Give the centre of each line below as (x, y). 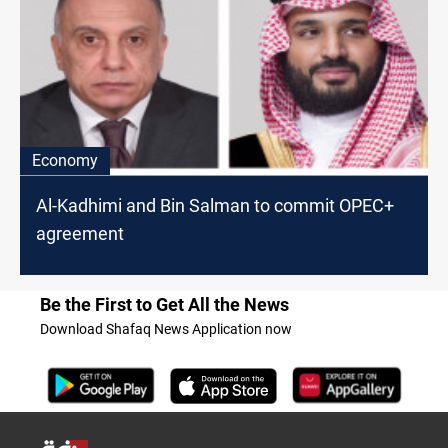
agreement (80, 234)
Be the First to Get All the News (164, 305)
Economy (65, 161)
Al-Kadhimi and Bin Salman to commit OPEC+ (215, 206)
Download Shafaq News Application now (166, 329)
